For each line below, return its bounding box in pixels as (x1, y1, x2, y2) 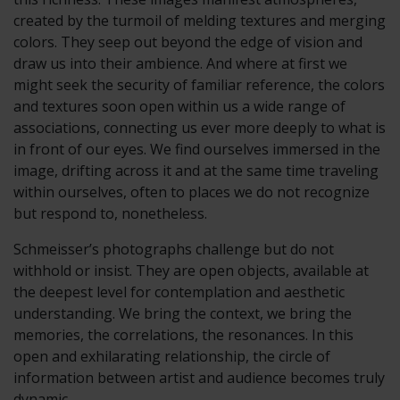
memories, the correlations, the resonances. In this (13, 325, 354, 345)
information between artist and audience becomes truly (13, 368, 385, 387)
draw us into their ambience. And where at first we (13, 54, 347, 73)
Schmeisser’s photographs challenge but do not (13, 239, 334, 259)
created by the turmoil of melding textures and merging (13, 11, 386, 30)
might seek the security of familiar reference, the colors (13, 75, 385, 95)
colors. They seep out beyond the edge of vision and (13, 32, 362, 52)
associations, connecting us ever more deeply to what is (13, 118, 386, 137)
